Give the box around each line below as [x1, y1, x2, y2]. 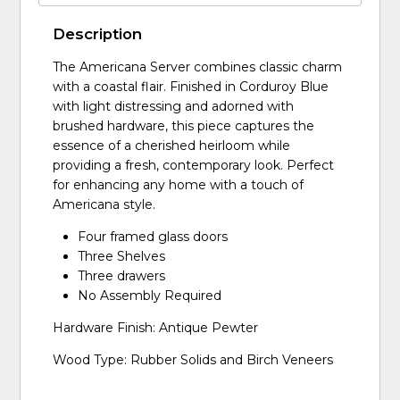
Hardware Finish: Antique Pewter [53, 320, 259, 337]
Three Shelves [78, 248, 166, 265]
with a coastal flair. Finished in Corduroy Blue [53, 79, 329, 96]
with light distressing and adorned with [53, 98, 295, 115]
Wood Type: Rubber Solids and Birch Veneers [53, 352, 334, 369]
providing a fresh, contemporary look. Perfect [53, 157, 335, 174]
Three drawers [78, 268, 166, 285]
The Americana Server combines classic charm [53, 59, 343, 76]
